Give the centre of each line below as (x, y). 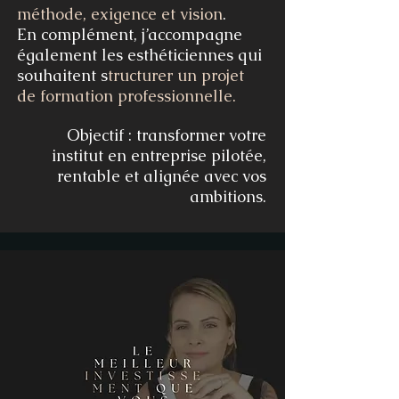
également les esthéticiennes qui (139, 55)
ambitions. (228, 197)
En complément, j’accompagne (130, 35)
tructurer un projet (176, 76)
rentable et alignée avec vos (162, 176)
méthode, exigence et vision (120, 14)
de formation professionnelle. (126, 96)
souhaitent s (62, 76)
